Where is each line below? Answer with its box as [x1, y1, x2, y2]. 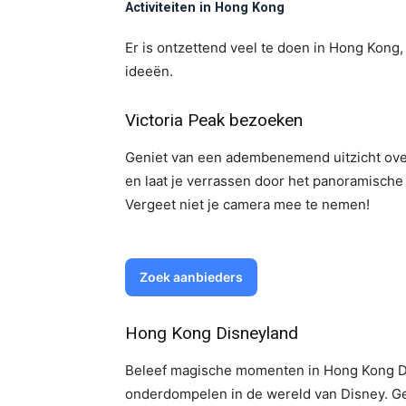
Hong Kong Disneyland [125, 322, 298, 343]
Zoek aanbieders [140, 268, 243, 285]
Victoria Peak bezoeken [125, 109, 303, 130]
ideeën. [125, 62, 173, 80]
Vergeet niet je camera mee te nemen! [125, 195, 370, 213]
